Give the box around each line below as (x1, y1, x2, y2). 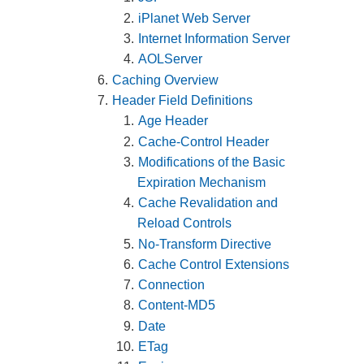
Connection (138, 278, 206, 292)
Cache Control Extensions (138, 257, 290, 271)
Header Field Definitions (112, 93, 253, 107)
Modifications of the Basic (138, 154, 286, 169)
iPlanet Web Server (138, 11, 251, 25)
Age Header (138, 114, 209, 128)
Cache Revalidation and (138, 196, 279, 210)
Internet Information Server (138, 32, 291, 46)
